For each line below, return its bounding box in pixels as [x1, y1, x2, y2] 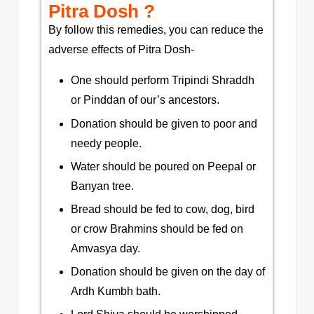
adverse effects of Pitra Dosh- [48, 43, 194, 56]
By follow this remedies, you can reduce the [48, 24, 264, 36]
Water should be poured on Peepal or [71, 160, 256, 172]
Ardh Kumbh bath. [71, 285, 163, 297]
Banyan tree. [71, 179, 137, 192]
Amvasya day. [71, 242, 143, 254]
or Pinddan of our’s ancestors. [71, 94, 222, 107]
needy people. [71, 137, 144, 149]
